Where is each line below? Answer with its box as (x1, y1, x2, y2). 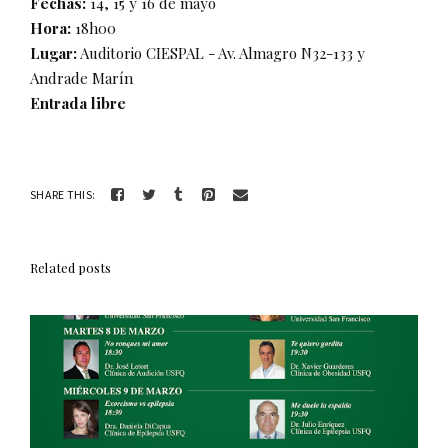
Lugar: (30, 43, 77, 64)
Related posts (30, 259, 112, 277)
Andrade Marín (30, 68, 133, 89)
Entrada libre (30, 93, 126, 114)
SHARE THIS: (30, 186, 96, 202)
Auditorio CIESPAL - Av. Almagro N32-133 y (77, 43, 365, 64)
